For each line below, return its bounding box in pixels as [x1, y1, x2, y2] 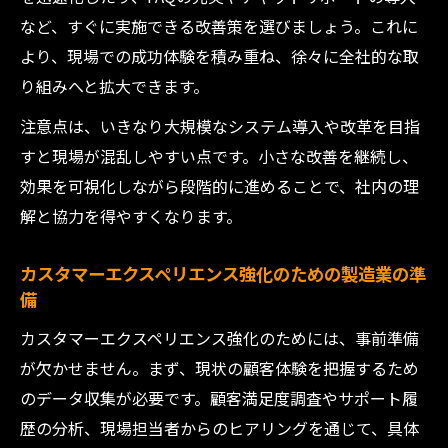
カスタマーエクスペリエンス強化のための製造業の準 [20, 261, 426, 286]
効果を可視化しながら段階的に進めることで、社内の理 [20, 174, 419, 198]
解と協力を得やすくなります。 [20, 204, 242, 228]
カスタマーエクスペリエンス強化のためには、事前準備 [20, 326, 419, 350]
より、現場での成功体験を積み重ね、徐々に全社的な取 [20, 44, 419, 68]
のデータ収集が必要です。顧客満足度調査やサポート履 [20, 386, 418, 410]
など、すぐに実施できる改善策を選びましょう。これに [20, 14, 418, 38]
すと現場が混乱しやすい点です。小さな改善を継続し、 [20, 144, 418, 168]
